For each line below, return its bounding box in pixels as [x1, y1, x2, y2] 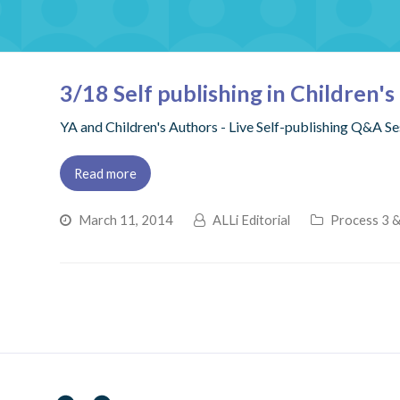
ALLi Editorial [212, 211, 291, 228]
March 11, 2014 [79, 211, 174, 228]
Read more [74, 164, 137, 181]
